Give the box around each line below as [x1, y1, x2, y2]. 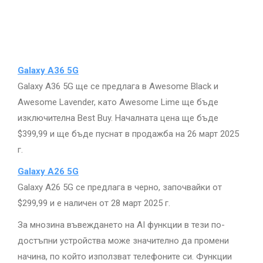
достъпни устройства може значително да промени [18, 235, 229, 246]
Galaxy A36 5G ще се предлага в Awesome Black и [18, 81, 218, 92]
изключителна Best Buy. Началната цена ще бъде [18, 113, 218, 123]
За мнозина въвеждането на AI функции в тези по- [18, 220, 225, 230]
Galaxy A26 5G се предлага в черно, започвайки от [18, 182, 222, 193]
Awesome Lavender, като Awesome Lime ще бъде [18, 97, 218, 107]
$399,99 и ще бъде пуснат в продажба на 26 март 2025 [18, 129, 239, 139]
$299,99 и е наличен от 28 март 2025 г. [18, 198, 170, 208]
